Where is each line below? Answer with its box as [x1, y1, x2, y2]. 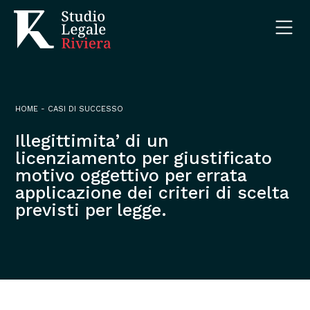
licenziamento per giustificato [15, 148, 273, 168]
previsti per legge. [15, 200, 167, 220]
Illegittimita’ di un [15, 131, 170, 151]
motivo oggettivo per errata [15, 165, 248, 185]
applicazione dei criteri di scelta [15, 183, 290, 203]
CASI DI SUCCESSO [48, 104, 124, 113]
